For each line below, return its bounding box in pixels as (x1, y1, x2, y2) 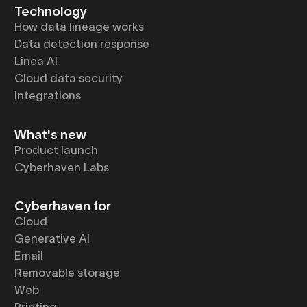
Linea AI (14, 55, 58, 68)
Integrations (14, 89, 81, 102)
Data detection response (14, 38, 149, 51)
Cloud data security (14, 72, 123, 85)
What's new (14, 127, 86, 142)
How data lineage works (14, 21, 144, 34)
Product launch (14, 143, 98, 156)
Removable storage (14, 267, 120, 280)
